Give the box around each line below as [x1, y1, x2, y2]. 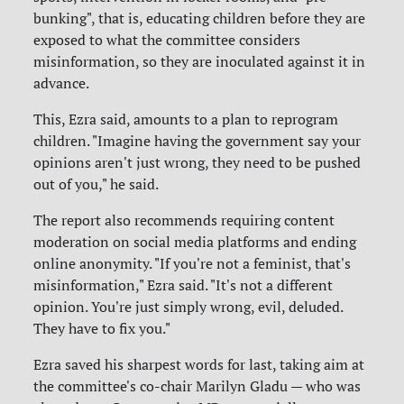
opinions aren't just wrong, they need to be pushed [33, 152, 362, 171]
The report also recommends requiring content [33, 210, 335, 229]
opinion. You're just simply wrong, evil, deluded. [33, 297, 344, 316]
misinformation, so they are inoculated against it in [33, 51, 366, 70]
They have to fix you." [33, 318, 171, 337]
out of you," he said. [33, 174, 160, 193]
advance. [33, 73, 90, 92]
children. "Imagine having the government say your [33, 131, 362, 150]
